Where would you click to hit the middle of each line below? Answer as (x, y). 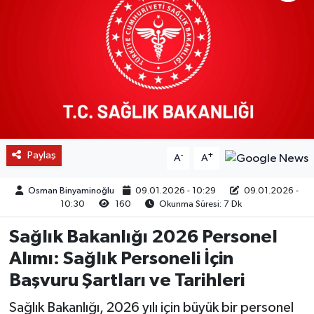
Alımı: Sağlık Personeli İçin (121, 258)
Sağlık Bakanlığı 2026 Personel (143, 237)
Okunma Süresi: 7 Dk (199, 204)
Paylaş (41, 155)
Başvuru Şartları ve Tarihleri (127, 280)
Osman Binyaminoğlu (71, 191)
